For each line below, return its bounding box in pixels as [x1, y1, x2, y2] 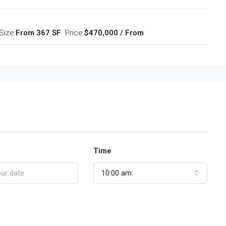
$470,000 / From [84, 28, 144, 37]
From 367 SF [16, 28, 61, 37]
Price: [65, 28, 84, 37]
